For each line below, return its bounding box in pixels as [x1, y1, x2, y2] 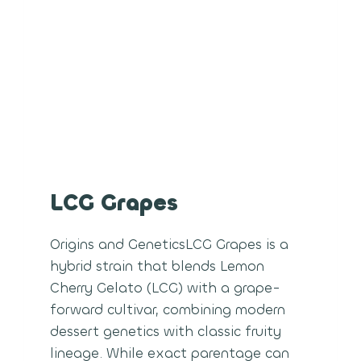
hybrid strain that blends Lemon [50, 256, 265, 276]
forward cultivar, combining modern [50, 300, 286, 319]
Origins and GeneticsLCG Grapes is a [50, 234, 289, 254]
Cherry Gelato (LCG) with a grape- [50, 278, 281, 297]
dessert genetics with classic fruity [50, 322, 282, 341]
